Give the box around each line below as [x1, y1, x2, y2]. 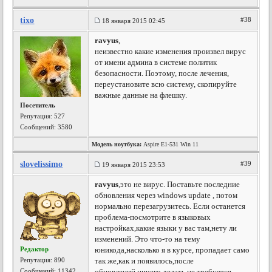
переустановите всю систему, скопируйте [95, 80, 237, 89]
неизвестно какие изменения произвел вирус [95, 47, 246, 56]
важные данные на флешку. [95, 90, 188, 100]
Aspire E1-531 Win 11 [141, 141, 199, 148]
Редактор [20, 245, 49, 253]
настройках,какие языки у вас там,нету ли [95, 223, 237, 233]
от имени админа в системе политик [95, 58, 217, 67]
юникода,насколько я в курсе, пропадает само [95, 245, 250, 254]
